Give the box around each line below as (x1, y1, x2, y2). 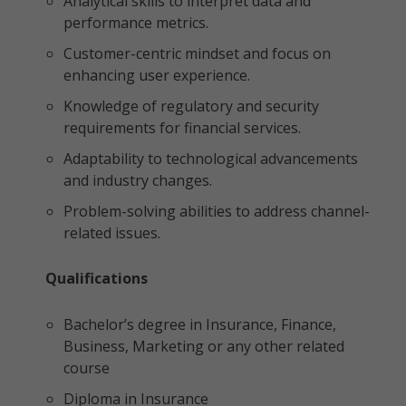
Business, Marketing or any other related (63, 336, 344, 356)
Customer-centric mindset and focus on (63, 43, 331, 63)
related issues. (63, 223, 160, 243)
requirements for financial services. (63, 118, 301, 138)
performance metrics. (63, 13, 208, 33)
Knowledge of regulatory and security (63, 96, 319, 116)
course (63, 358, 110, 378)
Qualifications (45, 268, 148, 288)
